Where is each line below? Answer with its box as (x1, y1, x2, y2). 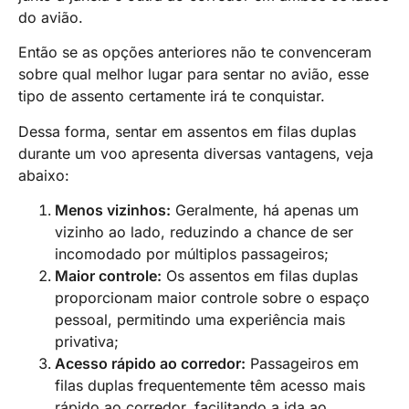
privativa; (55, 331, 119, 351)
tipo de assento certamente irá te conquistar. (18, 87, 325, 106)
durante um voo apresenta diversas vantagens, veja (18, 143, 373, 163)
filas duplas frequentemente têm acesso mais (55, 375, 365, 394)
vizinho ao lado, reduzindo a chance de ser (55, 222, 353, 241)
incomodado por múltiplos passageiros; (55, 244, 329, 263)
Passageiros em (246, 353, 359, 372)
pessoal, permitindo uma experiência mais (55, 309, 345, 329)
